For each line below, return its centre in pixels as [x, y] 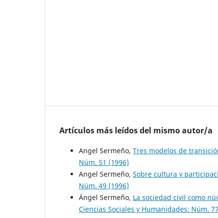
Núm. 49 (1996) [104, 186]
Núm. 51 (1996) [104, 163]
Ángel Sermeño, [106, 198]
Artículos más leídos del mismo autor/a [136, 131]
